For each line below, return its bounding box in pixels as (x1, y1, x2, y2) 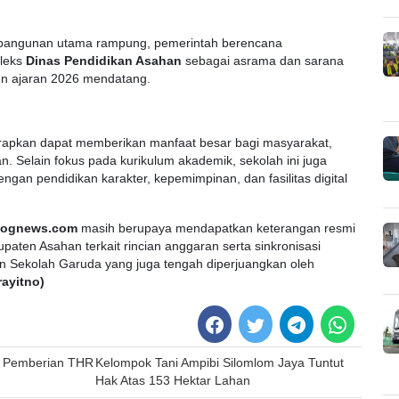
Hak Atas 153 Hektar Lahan (95, 374, 251, 388)
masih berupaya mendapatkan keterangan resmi (77, 221, 355, 235)
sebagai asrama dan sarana (182, 53, 344, 68)
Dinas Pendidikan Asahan (26, 53, 182, 68)
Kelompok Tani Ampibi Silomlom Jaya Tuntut (95, 356, 345, 370)
